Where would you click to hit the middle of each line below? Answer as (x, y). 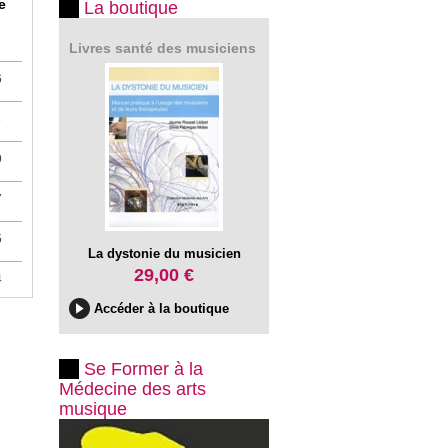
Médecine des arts (132, 389)
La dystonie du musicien (164, 253)
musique (93, 409)
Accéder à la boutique (161, 308)
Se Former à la (143, 369)
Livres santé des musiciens (162, 48)
